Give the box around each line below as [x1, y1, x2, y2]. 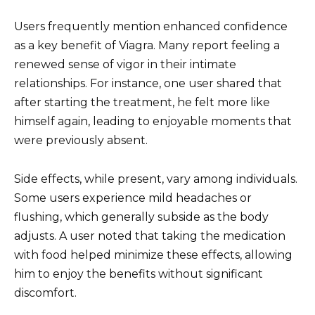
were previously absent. [14, 134, 148, 148]
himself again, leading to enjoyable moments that [14, 115, 292, 129]
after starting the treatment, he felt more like [14, 96, 270, 110]
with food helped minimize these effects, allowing [14, 247, 292, 262]
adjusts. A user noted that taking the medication [14, 229, 285, 243]
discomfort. [14, 285, 77, 300]
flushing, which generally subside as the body [14, 210, 269, 224]
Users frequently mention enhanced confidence [14, 20, 288, 34]
